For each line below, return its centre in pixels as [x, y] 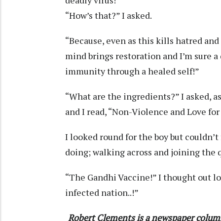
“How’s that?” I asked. [109, 15]
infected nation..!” [103, 192]
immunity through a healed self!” [132, 71]
